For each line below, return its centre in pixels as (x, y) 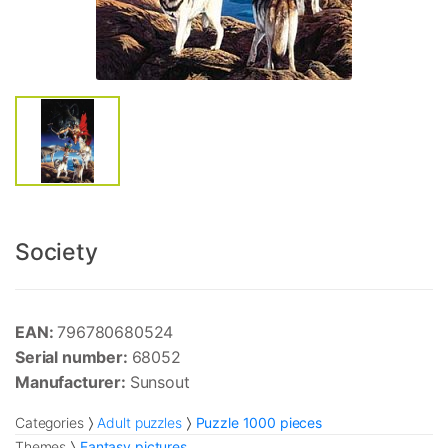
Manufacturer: (72, 382)
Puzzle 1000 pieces (259, 423)
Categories (49, 423)
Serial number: (73, 357)
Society (56, 252)
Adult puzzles (139, 423)
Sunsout (159, 382)
